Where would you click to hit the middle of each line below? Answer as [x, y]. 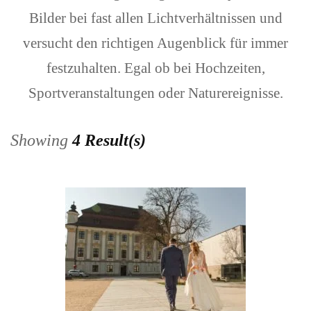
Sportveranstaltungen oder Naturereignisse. [155, 93]
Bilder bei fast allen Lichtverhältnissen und [155, 18]
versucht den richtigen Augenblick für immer [155, 43]
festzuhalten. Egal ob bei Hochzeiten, [155, 68]
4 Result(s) [109, 140]
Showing [41, 140]
